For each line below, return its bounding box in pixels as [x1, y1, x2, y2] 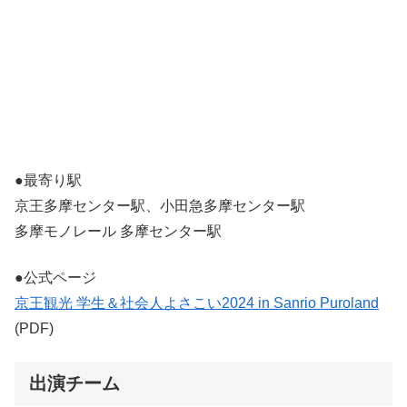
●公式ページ [15, 269, 96, 285]
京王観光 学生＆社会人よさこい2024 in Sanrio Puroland [15, 294, 379, 311]
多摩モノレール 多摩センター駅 [15, 223, 222, 240]
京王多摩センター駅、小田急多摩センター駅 [15, 198, 305, 214]
